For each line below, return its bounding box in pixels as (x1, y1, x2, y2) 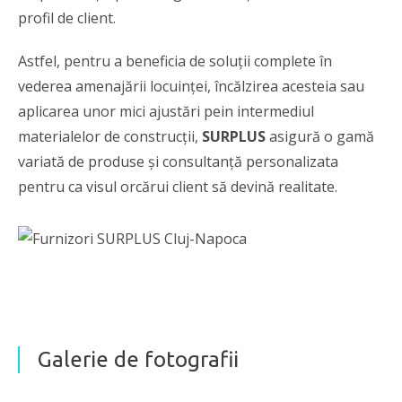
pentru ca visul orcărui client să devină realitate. (18, 177, 341, 197)
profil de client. (18, 8, 116, 29)
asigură (269, 127, 320, 147)
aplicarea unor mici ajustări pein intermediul (18, 101, 314, 122)
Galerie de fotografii (38, 347, 239, 372)
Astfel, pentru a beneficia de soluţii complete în (18, 51, 332, 72)
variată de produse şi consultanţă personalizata (18, 152, 338, 172)
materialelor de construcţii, (18, 127, 202, 147)
